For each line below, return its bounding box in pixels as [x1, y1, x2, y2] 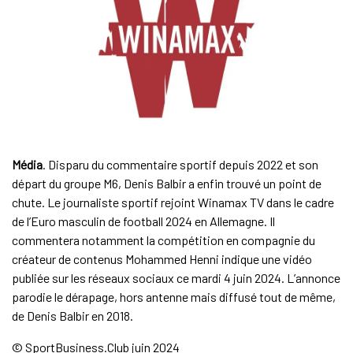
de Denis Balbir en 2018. [11, 308, 133, 324]
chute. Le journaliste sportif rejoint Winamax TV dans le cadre [11, 195, 334, 210]
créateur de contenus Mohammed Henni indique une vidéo [11, 251, 312, 267]
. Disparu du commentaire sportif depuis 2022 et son [42, 157, 318, 173]
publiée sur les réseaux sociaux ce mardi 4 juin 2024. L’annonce [11, 270, 340, 286]
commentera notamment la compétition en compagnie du [11, 232, 315, 248]
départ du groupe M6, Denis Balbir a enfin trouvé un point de [11, 176, 321, 191]
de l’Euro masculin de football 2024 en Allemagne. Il [11, 214, 275, 229]
